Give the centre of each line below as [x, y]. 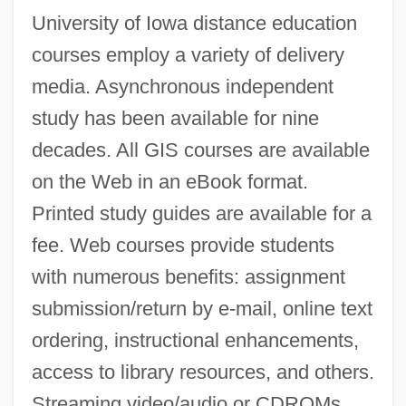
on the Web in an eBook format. [169, 181]
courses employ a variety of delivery [188, 54]
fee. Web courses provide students [183, 245]
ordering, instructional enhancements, [195, 340]
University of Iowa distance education [194, 23]
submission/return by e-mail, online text [202, 308]
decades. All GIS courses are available [200, 150]
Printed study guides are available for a [201, 213]
